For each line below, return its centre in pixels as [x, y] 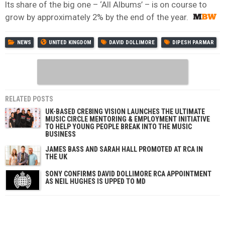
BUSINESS [61, 134]
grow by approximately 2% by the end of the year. [97, 17]
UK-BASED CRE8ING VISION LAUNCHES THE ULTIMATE [125, 111]
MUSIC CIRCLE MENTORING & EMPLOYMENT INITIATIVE [128, 119]
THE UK [56, 156]
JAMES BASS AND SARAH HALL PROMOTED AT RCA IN [124, 149]
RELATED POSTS [29, 99]
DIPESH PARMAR [193, 42]
